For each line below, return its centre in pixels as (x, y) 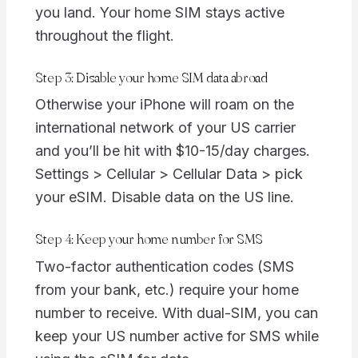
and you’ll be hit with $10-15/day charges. (172, 151)
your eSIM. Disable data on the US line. (164, 197)
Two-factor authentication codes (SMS (164, 266)
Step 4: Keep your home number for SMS (149, 239)
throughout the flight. (104, 35)
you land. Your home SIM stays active (159, 12)
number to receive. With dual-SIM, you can (176, 312)
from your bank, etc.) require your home (167, 289)
